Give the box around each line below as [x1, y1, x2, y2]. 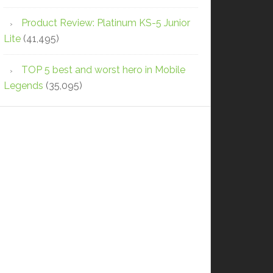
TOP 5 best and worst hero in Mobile [21, 63, 185, 76]
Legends [4, 79, 43, 91]
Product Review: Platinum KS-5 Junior [21, 16, 190, 29]
